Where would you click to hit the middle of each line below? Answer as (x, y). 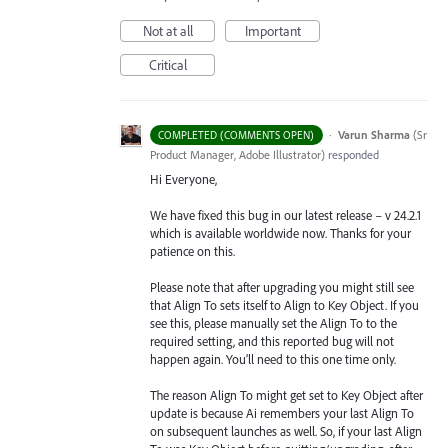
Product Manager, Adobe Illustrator (235, 154)
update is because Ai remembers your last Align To (282, 413)
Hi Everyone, (183, 178)
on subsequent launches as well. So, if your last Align (286, 431)
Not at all (167, 30)
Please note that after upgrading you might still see (282, 286)
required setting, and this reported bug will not (272, 340)
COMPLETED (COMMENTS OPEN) (236, 134)
